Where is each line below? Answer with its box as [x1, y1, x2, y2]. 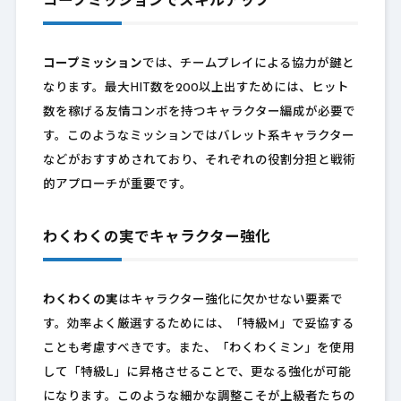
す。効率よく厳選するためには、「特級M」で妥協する [42, 319, 354, 331]
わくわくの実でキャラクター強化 [42, 231, 270, 246]
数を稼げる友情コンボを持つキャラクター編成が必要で [42, 107, 355, 119]
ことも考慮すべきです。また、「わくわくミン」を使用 [42, 343, 354, 355]
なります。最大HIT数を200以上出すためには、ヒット [42, 82, 349, 95]
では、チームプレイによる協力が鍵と [141, 58, 354, 71]
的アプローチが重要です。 [42, 179, 192, 192]
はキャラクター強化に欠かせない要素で [117, 294, 343, 307]
